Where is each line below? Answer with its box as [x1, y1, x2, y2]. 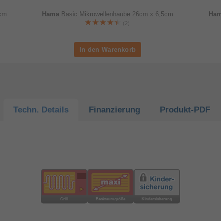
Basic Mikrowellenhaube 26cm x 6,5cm [61, 10, 173, 18]
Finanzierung [88, 105, 140, 114]
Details [41, 105, 69, 114]
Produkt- [159, 105, 194, 114]
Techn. [13, 105, 42, 114]
